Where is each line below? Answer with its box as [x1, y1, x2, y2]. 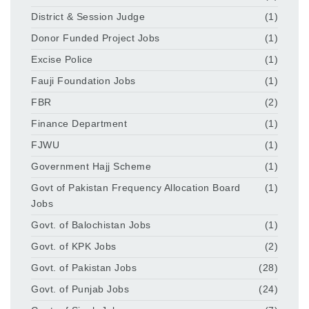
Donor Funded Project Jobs [31, 32, 160, 44]
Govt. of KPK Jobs [31, 241, 117, 252]
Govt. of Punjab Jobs [31, 283, 129, 295]
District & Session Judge [31, 11, 145, 23]
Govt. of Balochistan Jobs [31, 219, 151, 231]
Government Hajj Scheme [31, 161, 151, 172]
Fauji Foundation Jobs [31, 75, 136, 87]
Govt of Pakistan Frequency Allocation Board [31, 182, 241, 194]
